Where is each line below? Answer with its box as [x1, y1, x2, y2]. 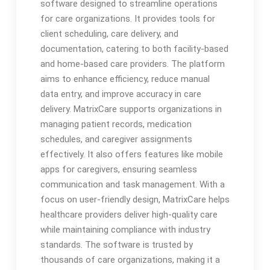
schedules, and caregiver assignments [40, 134, 192, 145]
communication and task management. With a [40, 179, 225, 190]
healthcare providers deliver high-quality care [40, 209, 218, 221]
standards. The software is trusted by [40, 239, 193, 251]
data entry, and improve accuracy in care [40, 89, 201, 100]
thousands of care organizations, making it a [40, 254, 220, 266]
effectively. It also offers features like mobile [40, 149, 223, 160]
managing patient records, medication [40, 119, 192, 130]
